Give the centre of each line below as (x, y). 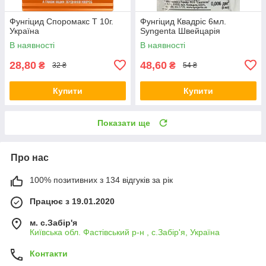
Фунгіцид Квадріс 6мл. (183, 21)
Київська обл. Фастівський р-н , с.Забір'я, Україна (125, 232)
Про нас (30, 157)
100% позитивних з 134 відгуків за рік (101, 180)
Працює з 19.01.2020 (72, 201)
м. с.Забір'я (53, 222)
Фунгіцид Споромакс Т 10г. (61, 21)
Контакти (49, 253)
